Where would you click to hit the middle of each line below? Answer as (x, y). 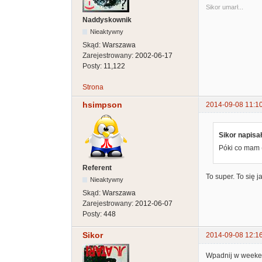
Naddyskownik (107, 20)
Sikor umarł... (225, 7)
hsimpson (102, 105)
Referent (97, 168)
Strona (93, 87)
